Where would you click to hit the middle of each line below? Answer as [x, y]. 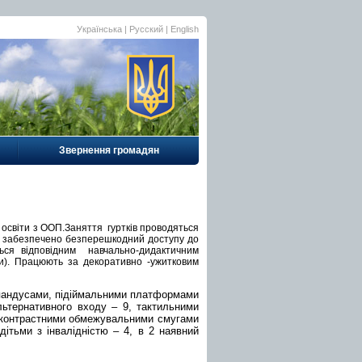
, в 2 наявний [164, 330]
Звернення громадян [109, 150]
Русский [146, 29]
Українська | [103, 29]
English [185, 29]
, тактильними [164, 306]
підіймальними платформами [127, 294]
